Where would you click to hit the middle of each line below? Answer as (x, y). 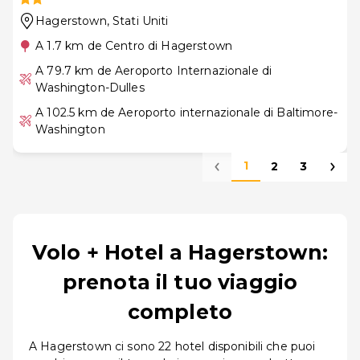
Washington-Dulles (90, 87)
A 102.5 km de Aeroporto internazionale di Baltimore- (186, 112)
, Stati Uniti (137, 20)
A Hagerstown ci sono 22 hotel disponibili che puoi (172, 346)
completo (180, 311)
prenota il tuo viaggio (180, 282)
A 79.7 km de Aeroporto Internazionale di (154, 70)
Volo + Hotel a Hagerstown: (180, 252)
